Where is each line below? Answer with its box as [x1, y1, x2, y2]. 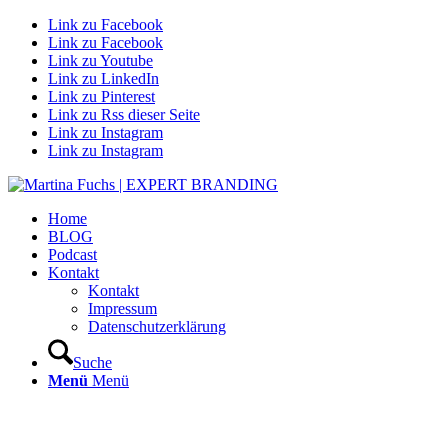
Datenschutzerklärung [88, 318, 226, 335]
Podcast [48, 246, 97, 263]
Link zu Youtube [48, 52, 153, 69]
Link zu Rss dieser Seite [48, 106, 200, 123]
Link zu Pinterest [48, 88, 155, 105]
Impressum [88, 300, 157, 317]
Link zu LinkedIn [48, 70, 159, 87]
